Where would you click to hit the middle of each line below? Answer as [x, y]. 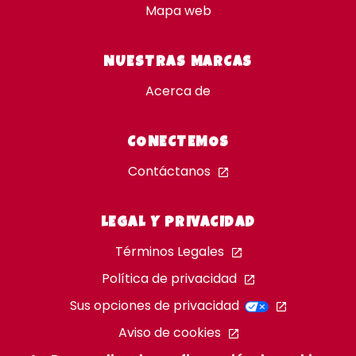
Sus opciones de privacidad [156, 306]
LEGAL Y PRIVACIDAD [178, 224]
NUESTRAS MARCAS [178, 63]
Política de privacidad [169, 279]
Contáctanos [169, 172]
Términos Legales [169, 252]
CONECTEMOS [178, 143]
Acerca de [178, 91]
